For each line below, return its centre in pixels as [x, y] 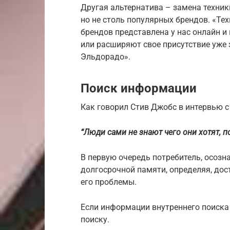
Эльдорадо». [106, 57]
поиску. [95, 220]
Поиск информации [139, 89]
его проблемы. [109, 182]
